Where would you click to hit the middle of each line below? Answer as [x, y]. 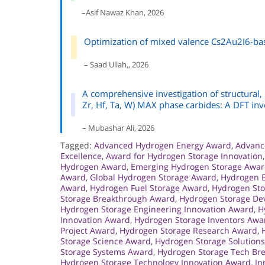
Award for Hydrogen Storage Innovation [184, 156]
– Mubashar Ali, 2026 [118, 127]
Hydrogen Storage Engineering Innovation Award [157, 209]
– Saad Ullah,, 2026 [116, 64]
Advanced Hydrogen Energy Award [163, 145]
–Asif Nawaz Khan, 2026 [123, 12]
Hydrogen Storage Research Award [188, 230]
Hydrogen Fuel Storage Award [149, 188]
